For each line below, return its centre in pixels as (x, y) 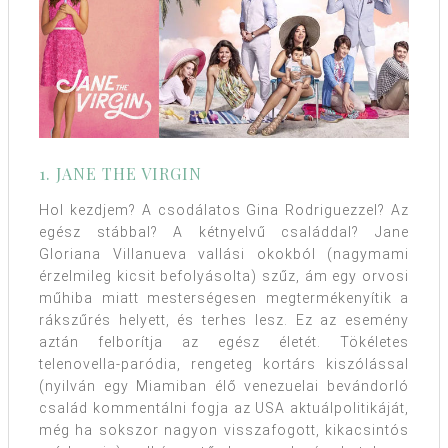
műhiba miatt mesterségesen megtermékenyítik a (224, 297)
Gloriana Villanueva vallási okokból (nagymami (224, 253)
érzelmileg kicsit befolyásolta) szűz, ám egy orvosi (224, 275)
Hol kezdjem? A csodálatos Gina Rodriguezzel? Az (224, 209)
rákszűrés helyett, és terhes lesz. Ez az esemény (224, 319)
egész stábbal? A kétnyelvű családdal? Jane (224, 231)
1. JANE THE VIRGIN (120, 173)
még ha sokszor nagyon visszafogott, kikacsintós (224, 429)
